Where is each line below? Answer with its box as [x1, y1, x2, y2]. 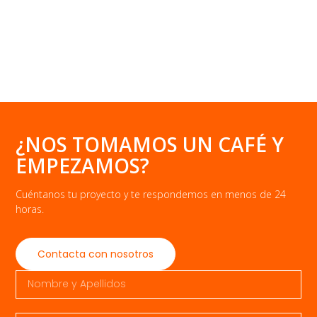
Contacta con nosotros [38, 246, 154, 261]
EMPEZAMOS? [16, 151, 150, 179]
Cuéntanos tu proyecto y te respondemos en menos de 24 [16, 187, 287, 201]
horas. [16, 202, 45, 216]
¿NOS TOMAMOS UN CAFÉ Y [16, 130, 284, 158]
